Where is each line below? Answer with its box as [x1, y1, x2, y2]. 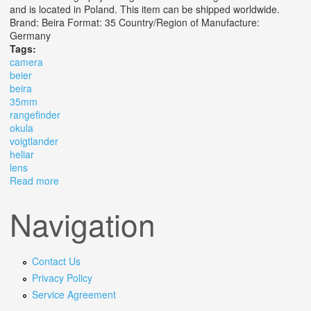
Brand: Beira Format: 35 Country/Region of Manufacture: [10, 15, 260, 30]
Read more [10, 174, 59, 188]
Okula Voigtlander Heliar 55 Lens [59, 187, 203, 201]
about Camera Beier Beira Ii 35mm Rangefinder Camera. [59, 174, 310, 188]
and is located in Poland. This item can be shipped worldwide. [10, 2, 280, 17]
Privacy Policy [31, 270, 92, 285]
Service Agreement [31, 287, 116, 301]
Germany [10, 28, 59, 43]
